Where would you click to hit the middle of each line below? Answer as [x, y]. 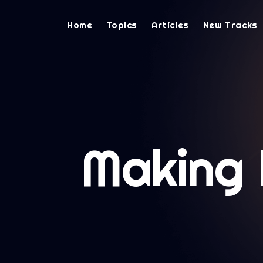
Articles [170, 25]
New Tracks [230, 25]
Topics [122, 25]
